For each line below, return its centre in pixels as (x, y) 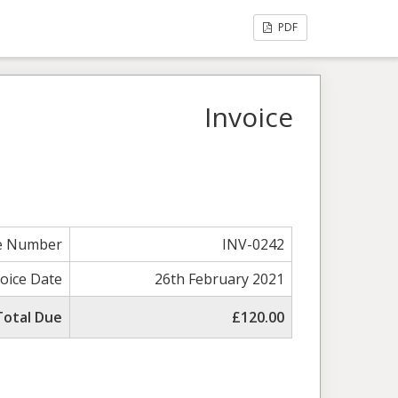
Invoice (249, 117)
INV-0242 (254, 245)
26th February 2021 (220, 279)
